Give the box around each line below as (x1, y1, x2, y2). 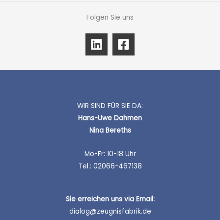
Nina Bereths (89, 125, 131, 135)
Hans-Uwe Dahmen (78, 113, 142, 123)
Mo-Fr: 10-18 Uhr (84, 149, 136, 159)
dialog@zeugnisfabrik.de (69, 207, 151, 217)
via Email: (124, 194, 155, 204)
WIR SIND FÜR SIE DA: (77, 101, 143, 110)
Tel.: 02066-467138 (78, 162, 142, 171)
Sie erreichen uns (65, 194, 122, 204)
